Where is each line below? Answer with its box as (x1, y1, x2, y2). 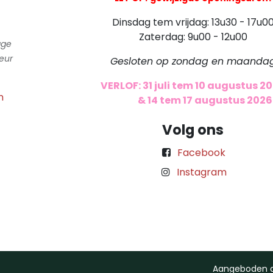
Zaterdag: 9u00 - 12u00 (138, 30, 247, 44)
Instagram (176, 165, 227, 180)
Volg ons (162, 120, 224, 140)
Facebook (177, 146, 226, 160)
